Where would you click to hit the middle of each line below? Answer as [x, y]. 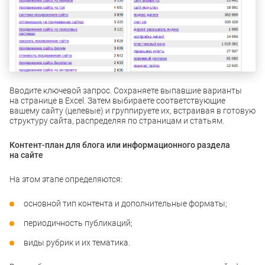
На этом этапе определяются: [66, 180]
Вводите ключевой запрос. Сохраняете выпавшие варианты [126, 91]
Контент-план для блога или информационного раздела [120, 145]
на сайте [26, 155]
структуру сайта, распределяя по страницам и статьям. [117, 121]
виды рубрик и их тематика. [77, 243]
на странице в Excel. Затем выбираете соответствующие [117, 101]
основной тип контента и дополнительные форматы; [125, 204]
